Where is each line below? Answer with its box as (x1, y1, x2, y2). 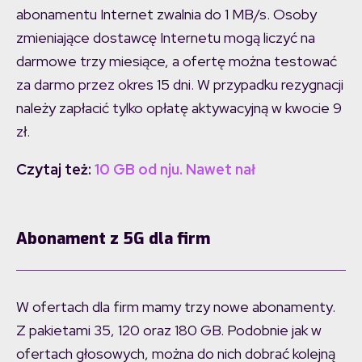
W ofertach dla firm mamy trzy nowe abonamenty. (16, 297, 335, 316)
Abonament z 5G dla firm (16, 227, 210, 250)
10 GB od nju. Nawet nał (95, 159, 255, 179)
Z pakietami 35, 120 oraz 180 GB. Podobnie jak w (16, 320, 322, 339)
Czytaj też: (16, 159, 95, 179)
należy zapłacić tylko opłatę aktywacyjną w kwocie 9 (16, 98, 342, 117)
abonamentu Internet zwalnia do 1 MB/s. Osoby (16, 4, 317, 23)
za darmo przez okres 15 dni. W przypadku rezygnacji (16, 74, 343, 94)
